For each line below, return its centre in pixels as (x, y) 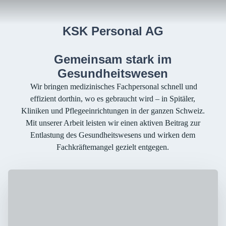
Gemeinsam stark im (113, 59)
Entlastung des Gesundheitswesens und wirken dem (113, 135)
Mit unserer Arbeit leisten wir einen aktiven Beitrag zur (113, 123)
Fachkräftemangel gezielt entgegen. (113, 147)
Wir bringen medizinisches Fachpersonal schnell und (113, 87)
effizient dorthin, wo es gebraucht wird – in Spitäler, (113, 99)
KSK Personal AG (113, 31)
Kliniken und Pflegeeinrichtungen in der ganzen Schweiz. (113, 111)
